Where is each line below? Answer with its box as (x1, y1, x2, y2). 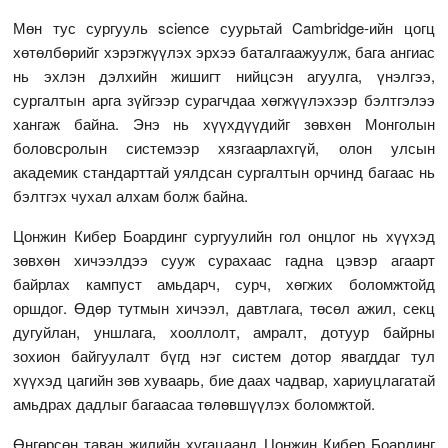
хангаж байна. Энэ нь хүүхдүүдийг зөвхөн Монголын (13, 112, 435, 134)
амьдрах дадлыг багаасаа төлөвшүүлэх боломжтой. (13, 392, 376, 414)
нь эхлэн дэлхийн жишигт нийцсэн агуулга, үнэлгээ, (13, 64, 435, 86)
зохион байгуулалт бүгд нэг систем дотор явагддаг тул (13, 344, 435, 366)
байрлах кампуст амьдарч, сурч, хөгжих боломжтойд (13, 272, 435, 294)
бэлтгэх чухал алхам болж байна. (13, 184, 249, 206)
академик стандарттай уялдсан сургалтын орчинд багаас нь (13, 160, 435, 182)
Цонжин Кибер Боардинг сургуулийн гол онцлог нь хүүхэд (13, 224, 435, 246)
